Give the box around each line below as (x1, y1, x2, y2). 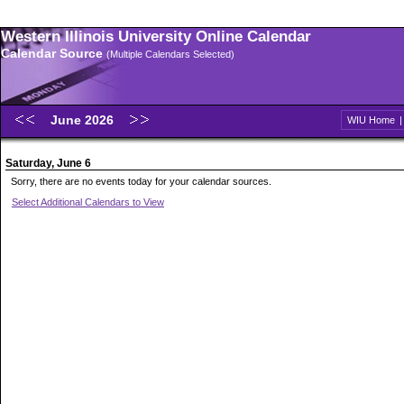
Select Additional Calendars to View (12, 197, 164, 207)
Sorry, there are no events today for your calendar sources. (11, 176, 271, 187)
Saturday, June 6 (5, 157, 91, 170)
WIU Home (347, 115, 395, 125)
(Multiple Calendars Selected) (106, 49, 234, 60)
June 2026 (50, 113, 117, 127)
